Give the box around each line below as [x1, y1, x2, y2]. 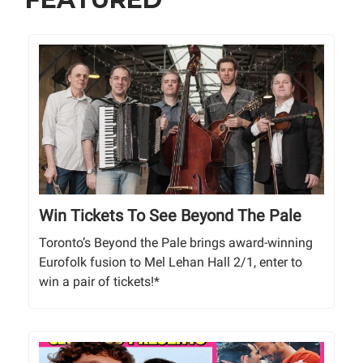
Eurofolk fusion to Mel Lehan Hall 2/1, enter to [39, 254, 302, 271]
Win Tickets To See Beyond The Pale [39, 206, 301, 226]
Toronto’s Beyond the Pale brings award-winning [39, 235, 313, 251]
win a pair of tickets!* [39, 274, 160, 290]
